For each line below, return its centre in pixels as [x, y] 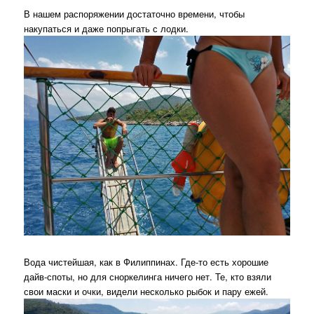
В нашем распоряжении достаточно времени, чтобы [135, 14]
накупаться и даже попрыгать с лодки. [107, 29]
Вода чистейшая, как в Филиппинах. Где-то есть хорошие [146, 261]
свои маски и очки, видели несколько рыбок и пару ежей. [146, 291]
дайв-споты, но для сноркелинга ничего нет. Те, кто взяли [148, 276]
